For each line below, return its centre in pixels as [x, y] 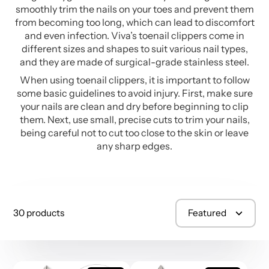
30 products [39, 213]
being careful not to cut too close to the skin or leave [134, 133]
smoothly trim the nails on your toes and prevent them [134, 9]
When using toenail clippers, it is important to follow [134, 80]
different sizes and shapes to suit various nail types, [134, 49]
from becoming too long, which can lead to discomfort [134, 23]
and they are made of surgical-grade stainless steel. [134, 62]
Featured [207, 213]
